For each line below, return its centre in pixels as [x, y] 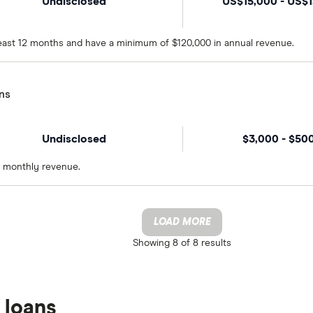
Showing [151, 243]
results [216, 243]
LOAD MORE [182, 222]
